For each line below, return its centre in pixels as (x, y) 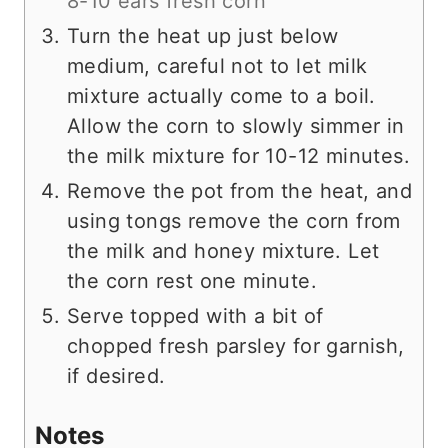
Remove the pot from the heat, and (240, 190)
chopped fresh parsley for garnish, (236, 345)
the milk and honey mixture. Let (223, 250)
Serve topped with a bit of (195, 315)
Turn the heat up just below (203, 35)
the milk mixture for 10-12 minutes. (238, 155)
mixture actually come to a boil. (221, 95)
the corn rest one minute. (192, 280)
